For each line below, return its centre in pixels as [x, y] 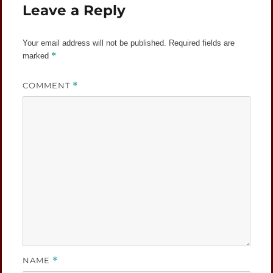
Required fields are [202, 43]
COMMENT [48, 85]
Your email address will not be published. [95, 43]
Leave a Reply [74, 10]
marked [37, 55]
